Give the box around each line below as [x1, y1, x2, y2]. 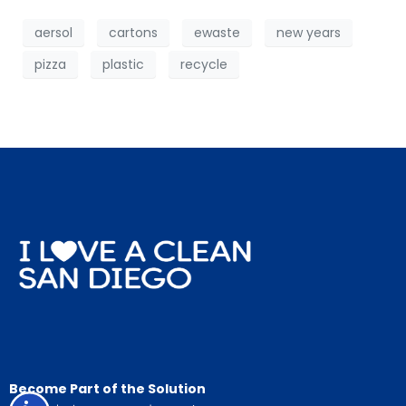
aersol [34, 23, 72, 42]
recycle [180, 54, 227, 73]
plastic [102, 54, 144, 73]
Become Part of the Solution [9, 380, 206, 399]
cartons [109, 23, 158, 42]
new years [276, 23, 341, 42]
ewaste [194, 23, 240, 42]
